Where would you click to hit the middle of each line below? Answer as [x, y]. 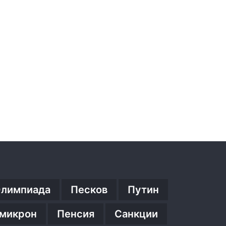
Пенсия [76, 214]
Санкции [136, 214]
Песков [89, 189]
